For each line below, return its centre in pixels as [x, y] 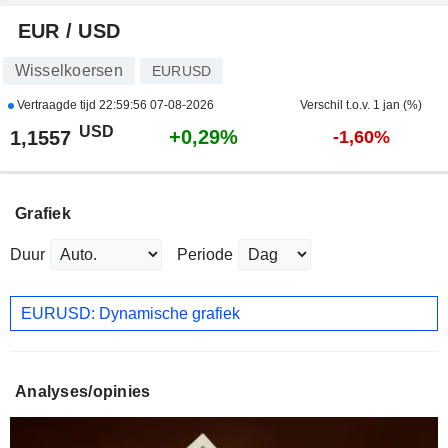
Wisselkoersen [68, 70]
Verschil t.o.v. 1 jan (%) [361, 104]
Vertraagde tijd [56, 104]
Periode [205, 254]
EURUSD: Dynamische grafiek [130, 313]
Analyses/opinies [83, 392]
